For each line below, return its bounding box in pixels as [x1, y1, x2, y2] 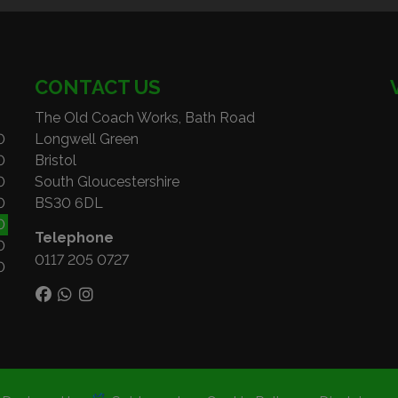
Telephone [35, 229, 114, 246]
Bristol [35, 152, 76, 169]
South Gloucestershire [35, 173, 179, 190]
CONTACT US [35, 76, 161, 99]
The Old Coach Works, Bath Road [35, 109, 255, 126]
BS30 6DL [35, 195, 103, 211]
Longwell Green [35, 131, 139, 147]
